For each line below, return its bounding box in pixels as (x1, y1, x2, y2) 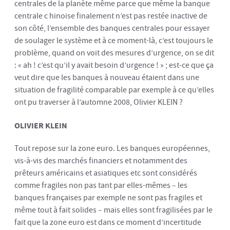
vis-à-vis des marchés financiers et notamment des (14, 155, 187, 167)
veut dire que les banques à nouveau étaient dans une (14, 71, 199, 84)
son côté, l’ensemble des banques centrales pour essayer (14, 22, 210, 34)
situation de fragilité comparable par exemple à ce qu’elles (14, 84, 214, 96)
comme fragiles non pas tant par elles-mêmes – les (14, 179, 187, 191)
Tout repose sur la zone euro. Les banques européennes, (14, 142, 210, 155)
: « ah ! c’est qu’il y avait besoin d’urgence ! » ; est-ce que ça (14, 59, 214, 71)
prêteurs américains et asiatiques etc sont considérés (14, 167, 197, 179)
